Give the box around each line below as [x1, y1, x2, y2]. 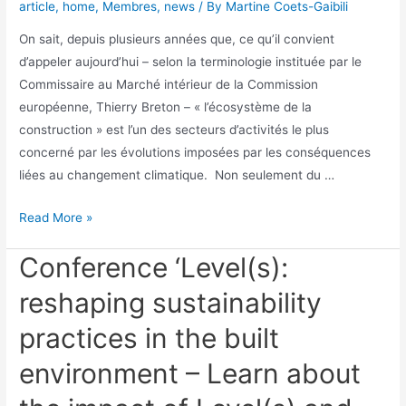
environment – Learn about [19, 356, 362, 390]
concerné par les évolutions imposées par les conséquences [19, 145, 372, 160]
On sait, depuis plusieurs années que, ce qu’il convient [19, 32, 335, 47]
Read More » [19, 210, 93, 226]
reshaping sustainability [19, 285, 323, 319]
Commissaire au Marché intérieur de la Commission [19, 77, 319, 92]
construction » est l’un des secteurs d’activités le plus [19, 122, 330, 138]
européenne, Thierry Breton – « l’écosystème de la [19, 100, 313, 115]
